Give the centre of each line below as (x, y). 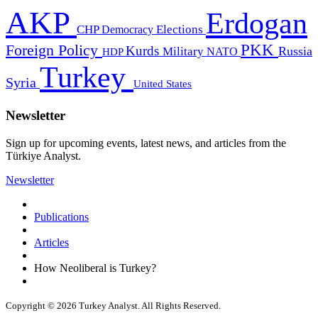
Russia (295, 51)
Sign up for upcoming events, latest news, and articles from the (146, 143)
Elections (181, 30)
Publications (61, 216)
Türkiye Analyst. (43, 155)
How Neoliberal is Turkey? (95, 268)
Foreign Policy (54, 51)
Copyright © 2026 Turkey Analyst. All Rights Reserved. (113, 305)
